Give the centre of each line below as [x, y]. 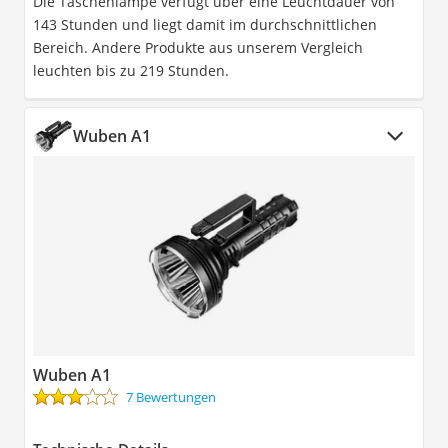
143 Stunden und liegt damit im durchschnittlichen [205, 24]
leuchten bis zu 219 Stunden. [131, 70]
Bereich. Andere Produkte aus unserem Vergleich [198, 47]
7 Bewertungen [171, 396]
